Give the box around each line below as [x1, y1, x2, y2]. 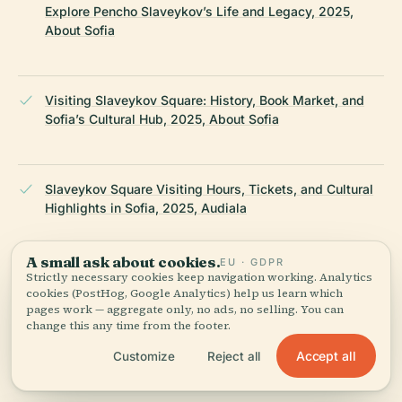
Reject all [206, 348, 260, 363]
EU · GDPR [220, 255, 284, 268]
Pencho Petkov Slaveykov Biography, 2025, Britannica [45, 358, 369, 374]
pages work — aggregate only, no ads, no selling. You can [26, 301, 344, 317]
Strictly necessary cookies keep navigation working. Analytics [26, 269, 372, 284]
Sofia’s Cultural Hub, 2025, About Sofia [45, 110, 279, 127]
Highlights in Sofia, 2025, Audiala [45, 199, 247, 215]
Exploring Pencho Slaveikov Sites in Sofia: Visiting [45, 269, 347, 285]
